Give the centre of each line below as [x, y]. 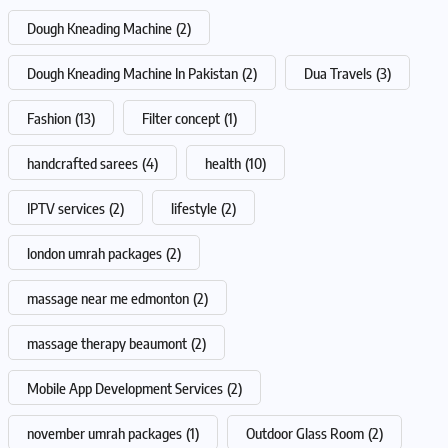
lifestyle [194, 207]
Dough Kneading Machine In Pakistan [132, 72]
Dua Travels [338, 72]
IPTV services [66, 207]
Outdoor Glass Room [305, 432]
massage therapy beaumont [107, 342]
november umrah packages [104, 432]
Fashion [49, 117]
